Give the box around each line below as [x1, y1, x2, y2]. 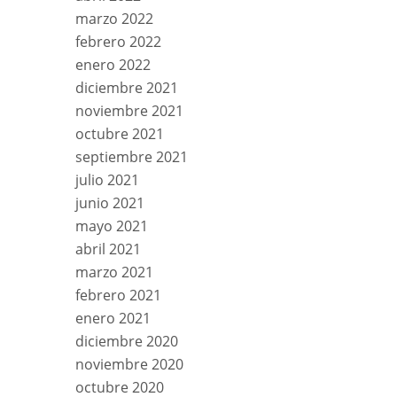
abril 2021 [75, 238, 141, 259]
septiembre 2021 [75, 146, 188, 167]
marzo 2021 [75, 261, 153, 282]
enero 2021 [75, 307, 151, 328]
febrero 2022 [75, 31, 161, 51]
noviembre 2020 [75, 354, 183, 374]
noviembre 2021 [75, 100, 183, 121]
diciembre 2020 [75, 331, 178, 351]
